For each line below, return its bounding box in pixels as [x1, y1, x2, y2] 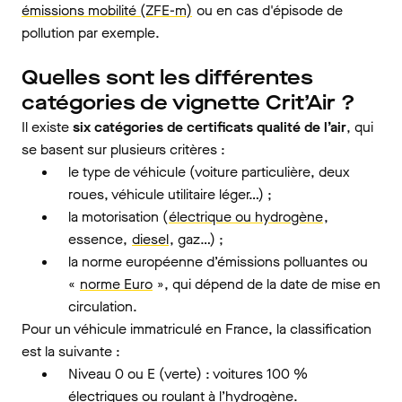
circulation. [68, 297, 137, 316]
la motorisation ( [68, 207, 168, 226]
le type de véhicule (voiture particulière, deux [68, 162, 350, 181]
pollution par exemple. [22, 23, 160, 42]
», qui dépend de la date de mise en [153, 275, 380, 293]
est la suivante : [22, 342, 120, 361]
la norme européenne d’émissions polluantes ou [68, 252, 368, 271]
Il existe [22, 118, 73, 136]
